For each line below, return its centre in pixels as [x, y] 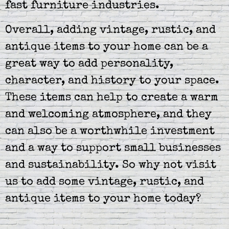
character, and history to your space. [112, 81]
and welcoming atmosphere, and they [108, 115]
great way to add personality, [89, 64]
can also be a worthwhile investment [110, 132]
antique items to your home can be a [107, 47]
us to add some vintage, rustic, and [105, 182]
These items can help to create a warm [112, 98]
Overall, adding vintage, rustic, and [110, 30]
